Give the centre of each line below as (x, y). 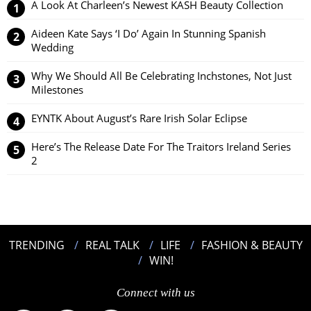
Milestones (57, 90)
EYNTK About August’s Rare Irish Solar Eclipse (139, 118)
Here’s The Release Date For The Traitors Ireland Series (161, 146)
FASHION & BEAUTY (252, 245)
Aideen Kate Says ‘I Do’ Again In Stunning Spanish (149, 33)
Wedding (52, 47)
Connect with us (155, 293)
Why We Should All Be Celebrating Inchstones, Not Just (161, 76)
